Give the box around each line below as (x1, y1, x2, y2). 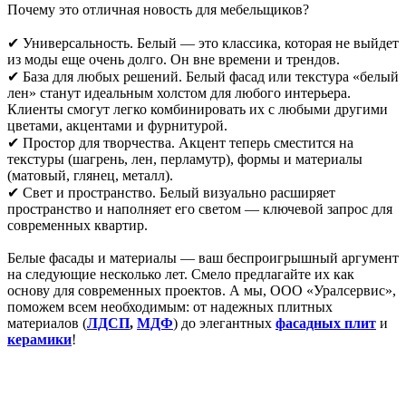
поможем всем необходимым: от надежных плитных (7, 298, 333, 314)
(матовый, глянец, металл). (7, 167, 173, 183)
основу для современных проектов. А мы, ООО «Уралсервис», (7, 282, 396, 298)
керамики (7, 331, 72, 347)
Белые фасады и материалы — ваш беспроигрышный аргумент (7, 249, 399, 266)
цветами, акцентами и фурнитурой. (7, 117, 227, 133)
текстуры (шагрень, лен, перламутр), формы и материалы (7, 150, 362, 167)
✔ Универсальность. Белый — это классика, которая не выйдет (7, 34, 399, 51)
